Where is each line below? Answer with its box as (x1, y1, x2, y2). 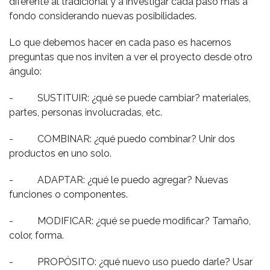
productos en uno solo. (9, 148, 111, 159)
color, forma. (9, 230, 64, 241)
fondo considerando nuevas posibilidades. (9, 10, 196, 22)
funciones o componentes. (9, 189, 128, 200)
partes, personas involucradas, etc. (9, 107, 162, 118)
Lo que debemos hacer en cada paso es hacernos (9, 37, 231, 48)
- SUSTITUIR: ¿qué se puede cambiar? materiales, (9, 92, 251, 104)
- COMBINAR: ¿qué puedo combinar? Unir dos (9, 133, 235, 145)
